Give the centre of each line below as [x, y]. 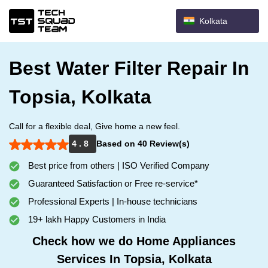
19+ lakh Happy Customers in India [96, 219]
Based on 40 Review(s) [143, 144]
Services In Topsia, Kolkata [134, 259]
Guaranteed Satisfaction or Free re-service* [112, 183]
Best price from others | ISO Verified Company [118, 165]
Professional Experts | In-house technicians [112, 201]
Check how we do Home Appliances [134, 241]
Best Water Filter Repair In [129, 68]
